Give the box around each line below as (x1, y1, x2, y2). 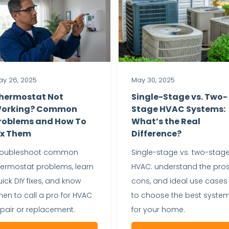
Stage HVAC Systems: (131, 103, 225, 115)
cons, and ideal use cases (131, 175, 227, 186)
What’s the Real (131, 115, 200, 127)
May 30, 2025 (131, 75, 175, 85)
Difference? (131, 127, 181, 140)
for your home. (131, 204, 185, 215)
